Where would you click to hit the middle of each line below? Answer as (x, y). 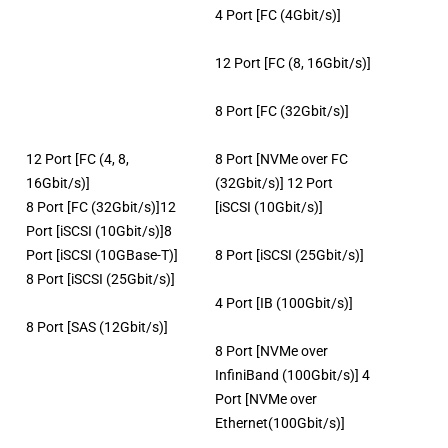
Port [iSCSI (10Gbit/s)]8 (99, 230)
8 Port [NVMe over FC (281, 158)
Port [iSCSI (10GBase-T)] (102, 254)
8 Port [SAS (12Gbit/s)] (97, 326)
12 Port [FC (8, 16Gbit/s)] (293, 62)
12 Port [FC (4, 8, (77, 158)
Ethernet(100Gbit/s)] (280, 422)
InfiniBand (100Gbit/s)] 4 (292, 374)
